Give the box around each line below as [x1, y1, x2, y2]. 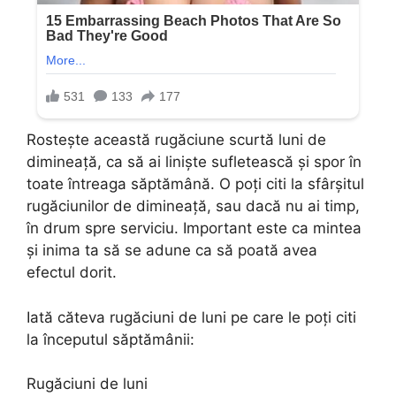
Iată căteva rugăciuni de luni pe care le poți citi [27, 308, 356, 326]
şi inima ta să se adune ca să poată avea [27, 241, 317, 260]
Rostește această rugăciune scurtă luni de [27, 131, 326, 149]
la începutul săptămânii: [27, 330, 194, 348]
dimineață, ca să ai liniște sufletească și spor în [27, 153, 362, 171]
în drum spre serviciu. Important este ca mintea [27, 219, 362, 238]
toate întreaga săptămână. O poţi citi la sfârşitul [27, 175, 364, 194]
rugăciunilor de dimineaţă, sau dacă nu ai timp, [27, 197, 360, 216]
